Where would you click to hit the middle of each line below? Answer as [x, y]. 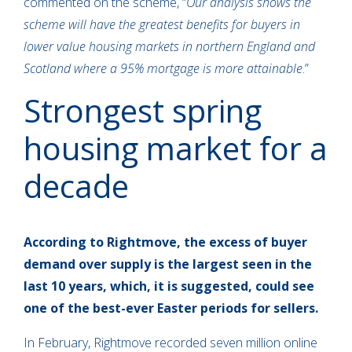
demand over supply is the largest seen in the [168, 264]
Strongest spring [143, 110]
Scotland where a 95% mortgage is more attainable [163, 68]
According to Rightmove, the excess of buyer [165, 242]
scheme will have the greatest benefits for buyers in [162, 24]
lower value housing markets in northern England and [169, 46]
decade [76, 185]
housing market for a [176, 148]
